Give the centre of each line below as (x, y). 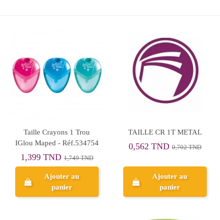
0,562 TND (150, 147)
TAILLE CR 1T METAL (165, 132)
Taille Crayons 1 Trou (57, 132)
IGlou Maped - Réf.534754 (57, 143)
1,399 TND (42, 157)
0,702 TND (186, 148)
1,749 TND (78, 158)
